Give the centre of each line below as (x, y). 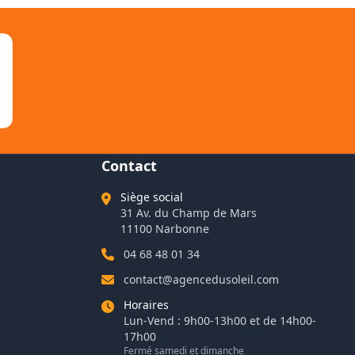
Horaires (146, 305)
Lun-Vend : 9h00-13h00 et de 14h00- (220, 321)
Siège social (152, 197)
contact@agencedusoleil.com (201, 279)
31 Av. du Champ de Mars (189, 213)
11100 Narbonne (165, 229)
